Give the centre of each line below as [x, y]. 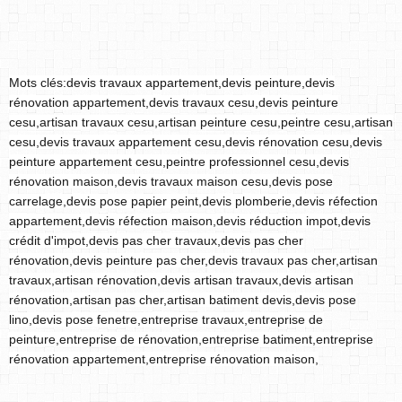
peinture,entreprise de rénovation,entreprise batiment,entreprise [191, 339]
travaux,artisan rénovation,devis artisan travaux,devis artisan [181, 280]
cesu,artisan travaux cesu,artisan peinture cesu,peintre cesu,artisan [201, 122]
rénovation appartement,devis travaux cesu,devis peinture [174, 102]
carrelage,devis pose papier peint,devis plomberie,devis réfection [193, 201]
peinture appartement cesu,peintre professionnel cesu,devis [179, 162]
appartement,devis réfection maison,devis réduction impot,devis [190, 221]
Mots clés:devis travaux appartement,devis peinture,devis [172, 83]
